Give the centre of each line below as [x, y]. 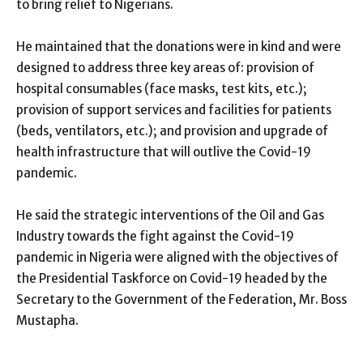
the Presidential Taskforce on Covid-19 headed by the [172, 279]
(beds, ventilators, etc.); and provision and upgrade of [172, 131]
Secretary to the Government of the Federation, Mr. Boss [181, 300]
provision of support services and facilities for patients [174, 110]
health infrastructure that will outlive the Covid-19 [164, 152]
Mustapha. [47, 321]
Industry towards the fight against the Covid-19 [155, 237]
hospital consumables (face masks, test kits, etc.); [162, 89]
